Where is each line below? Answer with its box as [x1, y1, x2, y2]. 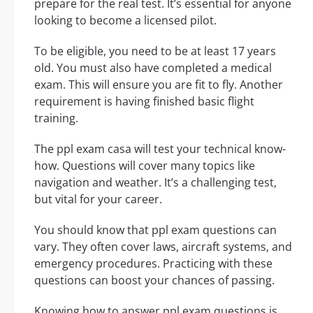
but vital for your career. [34, 191, 162, 208]
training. [34, 110, 78, 126]
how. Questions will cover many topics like [34, 158, 255, 174]
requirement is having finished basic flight [34, 94, 254, 110]
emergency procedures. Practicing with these [34, 256, 272, 272]
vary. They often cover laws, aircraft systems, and [34, 239, 292, 255]
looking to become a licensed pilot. [34, 13, 217, 29]
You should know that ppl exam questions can [34, 222, 277, 238]
